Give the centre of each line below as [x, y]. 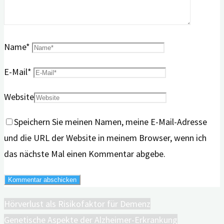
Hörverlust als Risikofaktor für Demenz [77, 204]
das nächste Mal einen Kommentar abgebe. [85, 154]
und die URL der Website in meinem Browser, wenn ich [105, 138]
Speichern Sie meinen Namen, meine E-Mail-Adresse [110, 122]
